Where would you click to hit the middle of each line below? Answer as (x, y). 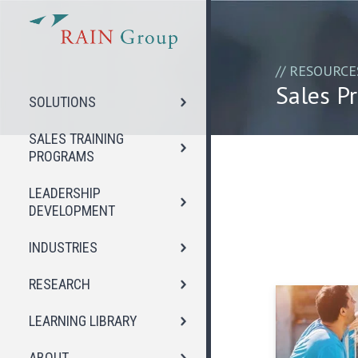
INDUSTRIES (63, 248)
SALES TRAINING (76, 139)
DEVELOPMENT (72, 211)
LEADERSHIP (65, 193)
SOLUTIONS (62, 102)
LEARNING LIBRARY (83, 321)
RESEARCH (60, 284)
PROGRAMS (62, 157)
